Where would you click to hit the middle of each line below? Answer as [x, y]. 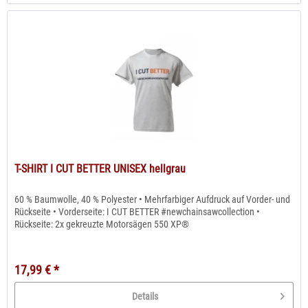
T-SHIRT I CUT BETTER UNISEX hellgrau [100, 169]
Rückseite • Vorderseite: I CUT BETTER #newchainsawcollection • [137, 212]
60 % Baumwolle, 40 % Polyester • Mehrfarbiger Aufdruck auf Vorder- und [153, 200]
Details [145, 297]
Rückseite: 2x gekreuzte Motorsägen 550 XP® [102, 224]
